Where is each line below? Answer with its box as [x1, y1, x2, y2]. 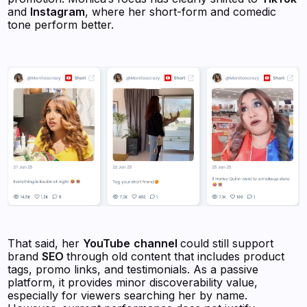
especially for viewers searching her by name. [8, 288, 248, 303]
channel [134, 236, 181, 251]
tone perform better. [8, 18, 114, 32]
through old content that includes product [66, 249, 285, 264]
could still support [180, 236, 274, 251]
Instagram [30, 5, 86, 19]
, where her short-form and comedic [85, 5, 277, 19]
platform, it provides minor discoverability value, [8, 275, 258, 290]
